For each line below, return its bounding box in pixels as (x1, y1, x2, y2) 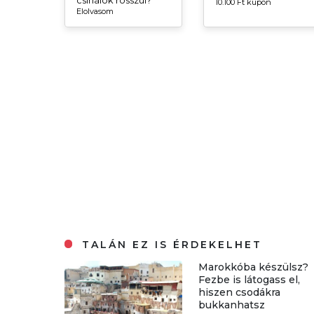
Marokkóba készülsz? (198, 260, 309, 273)
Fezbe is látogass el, (198, 273, 301, 286)
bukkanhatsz (198, 298, 266, 311)
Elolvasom (76, 6, 114, 16)
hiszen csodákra (198, 285, 281, 299)
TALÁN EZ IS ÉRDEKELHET (77, 238, 263, 251)
